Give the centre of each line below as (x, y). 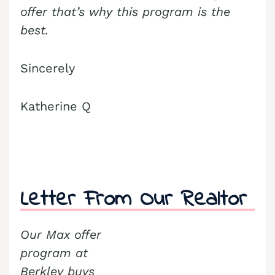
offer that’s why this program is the (125, 12)
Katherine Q (56, 107)
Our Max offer (61, 235)
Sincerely (48, 68)
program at (54, 253)
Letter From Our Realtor (134, 200)
